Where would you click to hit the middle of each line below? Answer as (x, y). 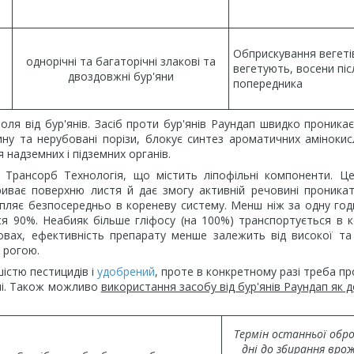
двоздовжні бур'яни (121, 76)
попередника (268, 83)
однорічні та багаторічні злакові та (121, 61)
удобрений (126, 271)
